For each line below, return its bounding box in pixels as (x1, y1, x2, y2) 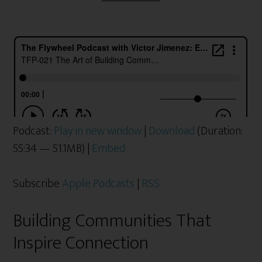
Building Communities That (13, 205, 212, 236)
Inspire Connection (13, 227, 149, 258)
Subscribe (13, 173, 63, 194)
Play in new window (54, 120, 142, 141)
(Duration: (195, 120, 243, 141)
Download (149, 120, 195, 141)
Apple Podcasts (62, 173, 135, 194)
